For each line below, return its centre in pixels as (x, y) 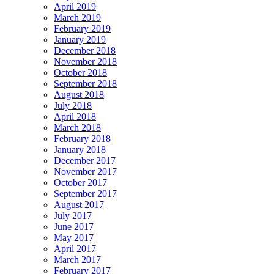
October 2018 (80, 72)
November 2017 (85, 171)
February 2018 (82, 138)
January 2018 (80, 149)
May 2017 (74, 237)
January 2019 (80, 39)
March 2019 (77, 17)
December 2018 (85, 50)
